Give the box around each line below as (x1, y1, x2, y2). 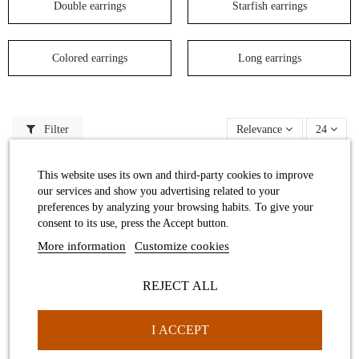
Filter (40, 123, 69, 135)
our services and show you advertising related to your (37, 185, 280, 197)
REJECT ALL (142, 279, 217, 292)
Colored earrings (52, 51, 127, 64)
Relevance (236, 123, 283, 135)
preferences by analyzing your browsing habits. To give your (37, 201, 313, 213)
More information (37, 240, 126, 252)
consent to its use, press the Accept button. (37, 217, 229, 229)
